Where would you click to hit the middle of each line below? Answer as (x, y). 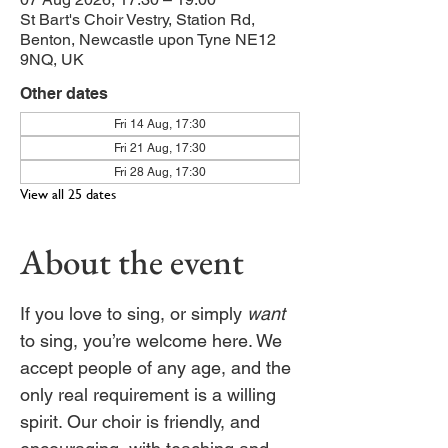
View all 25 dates (68, 193)
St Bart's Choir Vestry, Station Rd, (137, 19)
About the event (132, 261)
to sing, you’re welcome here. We (153, 340)
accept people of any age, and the (158, 367)
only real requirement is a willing (150, 394)
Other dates (64, 93)
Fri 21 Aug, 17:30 (160, 148)
